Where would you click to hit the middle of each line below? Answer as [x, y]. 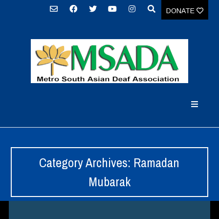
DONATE [181, 11]
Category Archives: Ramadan [109, 163]
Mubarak [109, 182]
